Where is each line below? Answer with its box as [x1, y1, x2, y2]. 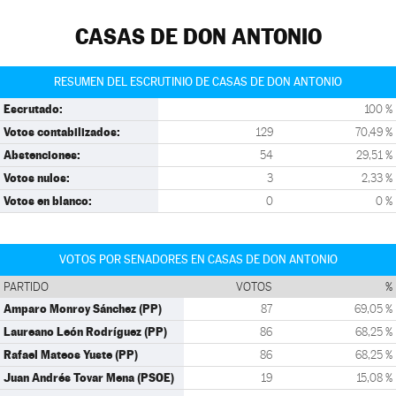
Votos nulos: [4, 171, 70, 185]
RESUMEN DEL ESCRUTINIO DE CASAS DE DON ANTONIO [54, 75, 342, 88]
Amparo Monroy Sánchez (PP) [4, 301, 162, 316]
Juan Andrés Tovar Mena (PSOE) [4, 370, 174, 385]
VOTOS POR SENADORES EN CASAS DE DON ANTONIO [58, 253, 338, 266]
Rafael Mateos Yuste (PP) [4, 347, 138, 362]
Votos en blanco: [4, 194, 92, 208]
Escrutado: [4, 102, 63, 116]
